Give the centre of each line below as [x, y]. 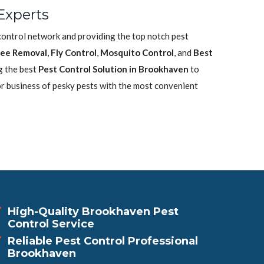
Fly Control [74, 52]
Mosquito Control [137, 52]
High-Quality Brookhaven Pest [93, 212]
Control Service [51, 224]
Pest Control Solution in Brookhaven [113, 69]
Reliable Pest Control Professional [103, 241]
